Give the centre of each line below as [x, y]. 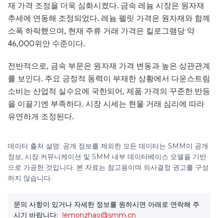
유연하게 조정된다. [41, 117]
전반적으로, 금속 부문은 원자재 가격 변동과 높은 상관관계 [109, 66]
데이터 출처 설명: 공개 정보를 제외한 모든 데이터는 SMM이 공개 [108, 146]
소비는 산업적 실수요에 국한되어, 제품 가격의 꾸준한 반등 [109, 92]
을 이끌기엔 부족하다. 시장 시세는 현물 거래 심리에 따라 [106, 104]
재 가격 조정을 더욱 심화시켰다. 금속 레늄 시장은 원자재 [106, 6]
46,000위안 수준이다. [46, 44]
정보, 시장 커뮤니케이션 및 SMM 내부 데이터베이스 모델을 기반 [107, 157]
